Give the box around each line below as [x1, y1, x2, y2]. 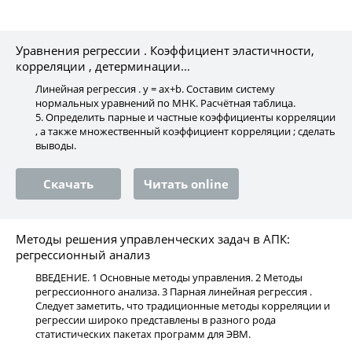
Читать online [144, 176, 229, 192]
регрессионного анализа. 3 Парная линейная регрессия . [35, 284, 312, 299]
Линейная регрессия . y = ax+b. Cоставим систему [35, 82, 275, 96]
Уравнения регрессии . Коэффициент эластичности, [16, 42, 314, 58]
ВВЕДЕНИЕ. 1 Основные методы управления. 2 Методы [35, 270, 302, 284]
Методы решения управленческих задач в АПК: [16, 231, 290, 247]
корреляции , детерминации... [16, 58, 190, 74]
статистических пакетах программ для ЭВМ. [35, 327, 251, 341]
